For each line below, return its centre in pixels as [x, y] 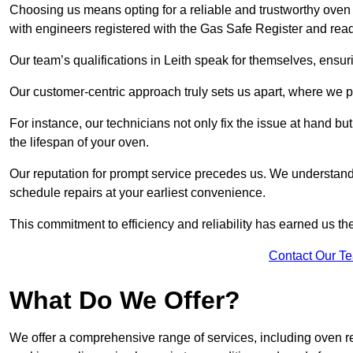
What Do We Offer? [125, 301]
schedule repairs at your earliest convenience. [137, 193]
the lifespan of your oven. [79, 143]
